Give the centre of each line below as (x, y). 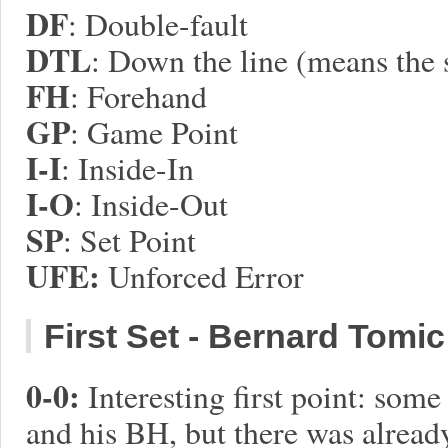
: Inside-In (127, 167)
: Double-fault (158, 23)
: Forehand (138, 95)
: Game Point (154, 131)
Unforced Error (202, 275)
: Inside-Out (151, 203)
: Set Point (129, 239)
